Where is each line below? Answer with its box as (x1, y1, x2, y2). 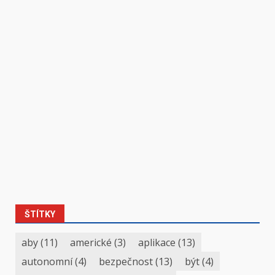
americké (70, 235, 112, 249)
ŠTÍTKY (25, 209, 55, 220)
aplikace (138, 235, 176, 249)
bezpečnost (99, 254, 153, 268)
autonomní (21, 254, 72, 268)
